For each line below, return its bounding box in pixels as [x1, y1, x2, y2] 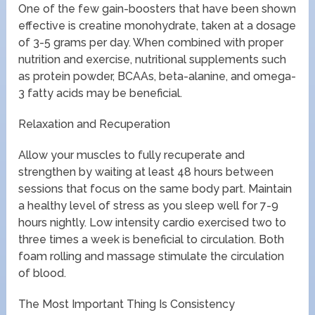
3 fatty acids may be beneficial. [18, 86, 183, 100]
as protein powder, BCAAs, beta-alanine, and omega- [18, 69, 297, 83]
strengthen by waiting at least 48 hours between [18, 165, 274, 179]
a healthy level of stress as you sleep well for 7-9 [18, 198, 279, 212]
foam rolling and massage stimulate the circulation [18, 249, 285, 263]
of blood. [18, 266, 67, 280]
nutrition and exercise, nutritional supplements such [18, 52, 287, 66]
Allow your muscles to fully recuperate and [18, 148, 245, 162]
